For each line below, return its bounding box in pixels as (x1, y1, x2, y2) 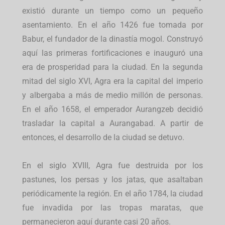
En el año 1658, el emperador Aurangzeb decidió (22, 104, 203, 115)
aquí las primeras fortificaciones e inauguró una (22, 48, 203, 58)
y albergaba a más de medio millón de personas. (22, 90, 203, 100)
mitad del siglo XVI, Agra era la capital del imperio (22, 76, 203, 86)
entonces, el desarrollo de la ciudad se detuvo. (22, 133, 185, 143)
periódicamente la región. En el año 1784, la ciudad (22, 189, 203, 199)
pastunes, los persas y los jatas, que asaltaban (22, 175, 203, 185)
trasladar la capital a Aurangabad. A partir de (22, 119, 203, 129)
